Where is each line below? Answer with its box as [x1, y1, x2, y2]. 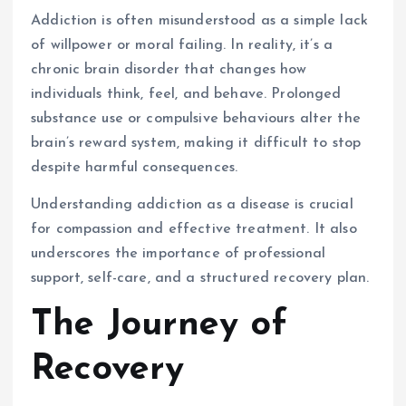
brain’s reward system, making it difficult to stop [31, 135, 362, 150]
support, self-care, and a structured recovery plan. [31, 270, 370, 285]
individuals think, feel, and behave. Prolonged [31, 86, 342, 101]
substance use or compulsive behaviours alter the [31, 111, 361, 126]
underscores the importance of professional [31, 246, 325, 261]
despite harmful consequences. [31, 159, 238, 175]
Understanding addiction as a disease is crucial [31, 197, 353, 212]
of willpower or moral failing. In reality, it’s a [31, 37, 333, 53]
